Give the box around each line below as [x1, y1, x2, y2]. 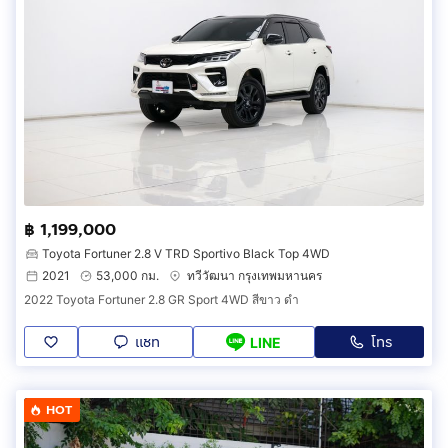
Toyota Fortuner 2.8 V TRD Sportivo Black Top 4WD [42, 246, 330, 262]
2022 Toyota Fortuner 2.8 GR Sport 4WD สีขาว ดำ [24, 292, 299, 308]
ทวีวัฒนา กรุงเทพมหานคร [187, 268, 322, 284]
